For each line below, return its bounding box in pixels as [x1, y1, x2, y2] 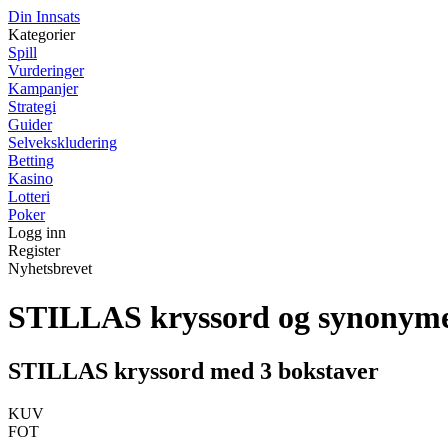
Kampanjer [8, 80, 78, 97]
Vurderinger [8, 62, 84, 79]
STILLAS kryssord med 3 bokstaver [8, 357, 379, 384]
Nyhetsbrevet [8, 260, 92, 277]
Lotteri [8, 188, 50, 205]
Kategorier [8, 26, 75, 43]
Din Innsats [8, 8, 80, 25]
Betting [8, 152, 54, 169]
